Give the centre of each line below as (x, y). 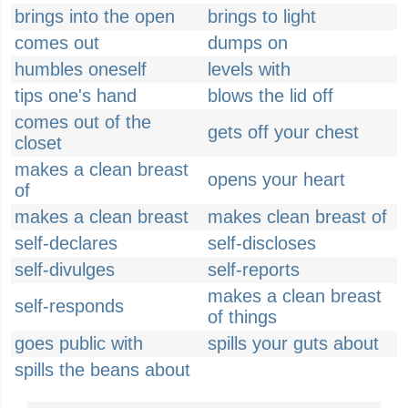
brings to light (262, 16)
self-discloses (262, 243)
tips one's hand (76, 96)
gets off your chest (283, 132)
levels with (249, 69)
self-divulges (65, 270)
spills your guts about (293, 343)
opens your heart (276, 179)
